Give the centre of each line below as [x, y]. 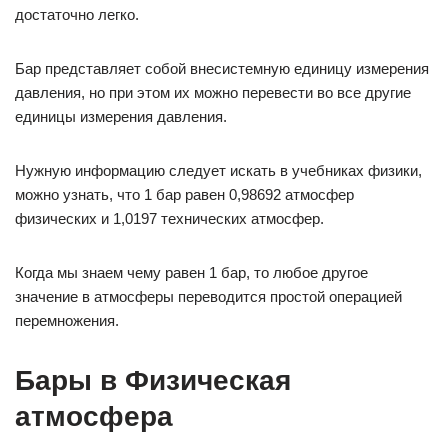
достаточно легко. [77, 14]
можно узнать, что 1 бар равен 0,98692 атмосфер [184, 194]
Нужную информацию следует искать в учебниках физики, [218, 170]
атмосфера [94, 416]
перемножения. [67, 320]
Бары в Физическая [153, 380]
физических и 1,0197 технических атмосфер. [169, 218]
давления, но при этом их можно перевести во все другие [213, 92]
